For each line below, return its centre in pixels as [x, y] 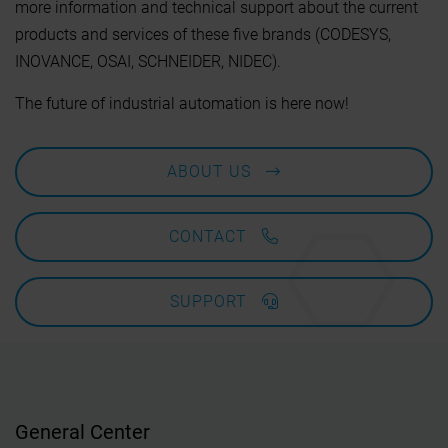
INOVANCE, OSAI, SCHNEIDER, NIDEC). [148, 61]
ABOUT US [209, 171]
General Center [82, 431]
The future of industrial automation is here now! [182, 103]
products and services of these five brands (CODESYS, [203, 34]
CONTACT [208, 236]
